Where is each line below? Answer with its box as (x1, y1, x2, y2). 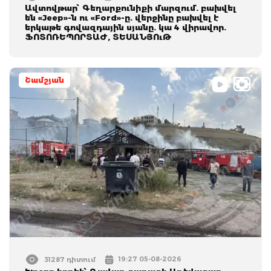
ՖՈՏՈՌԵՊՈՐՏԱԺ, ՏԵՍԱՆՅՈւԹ (25, 31, 172, 42)
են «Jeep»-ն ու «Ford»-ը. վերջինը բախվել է (25, 12, 219, 22)
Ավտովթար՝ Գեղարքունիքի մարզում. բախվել (25, 2, 236, 13)
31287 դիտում (44, 255, 96, 264)
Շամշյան (25, 75, 64, 85)
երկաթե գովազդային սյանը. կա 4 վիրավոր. (25, 22, 226, 32)
